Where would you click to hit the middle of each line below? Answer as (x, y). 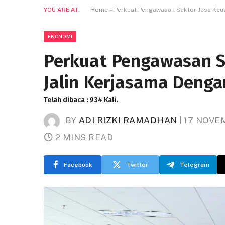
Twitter (137, 164)
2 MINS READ (84, 137)
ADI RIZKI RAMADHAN (128, 120)
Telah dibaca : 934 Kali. (81, 100)
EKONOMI (60, 36)
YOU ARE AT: (62, 10)
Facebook (78, 164)
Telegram (195, 164)
